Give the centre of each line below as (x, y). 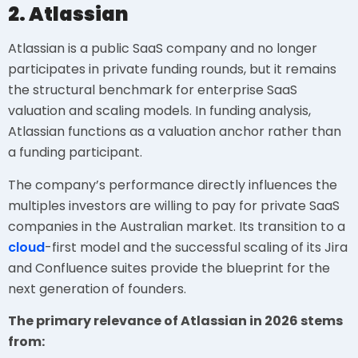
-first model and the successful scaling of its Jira (196, 247)
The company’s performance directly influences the (173, 185)
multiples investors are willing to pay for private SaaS (174, 205)
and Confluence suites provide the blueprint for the (169, 268)
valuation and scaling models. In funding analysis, (159, 111)
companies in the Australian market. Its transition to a (177, 226)
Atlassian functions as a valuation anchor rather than (175, 132)
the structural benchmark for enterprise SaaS (153, 90)
